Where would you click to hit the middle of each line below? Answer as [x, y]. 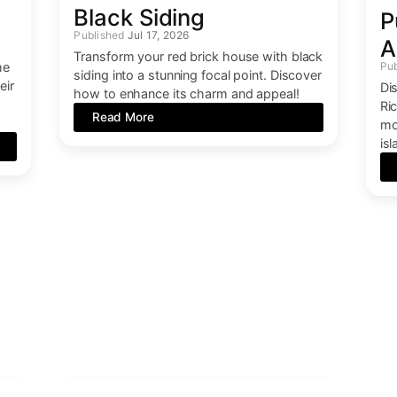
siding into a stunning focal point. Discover [198, 74]
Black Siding [140, 17]
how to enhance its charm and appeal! [187, 93]
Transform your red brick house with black [198, 56]
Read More [123, 117]
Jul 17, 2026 [158, 35]
